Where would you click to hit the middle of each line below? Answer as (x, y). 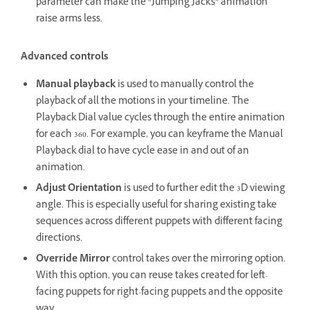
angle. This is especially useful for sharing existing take (156, 206)
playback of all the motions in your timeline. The (143, 102)
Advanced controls (64, 58)
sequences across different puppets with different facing (159, 223)
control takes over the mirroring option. (198, 260)
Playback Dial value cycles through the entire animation (161, 119)
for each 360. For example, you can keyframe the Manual (159, 136)
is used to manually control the (186, 86)
